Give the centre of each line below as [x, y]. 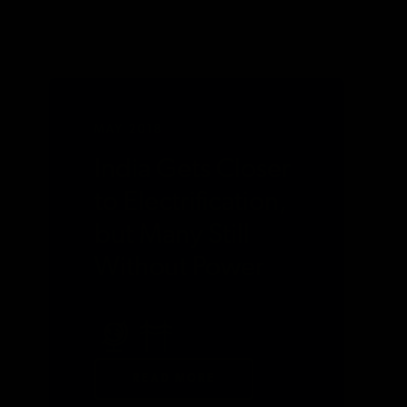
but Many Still [173, 235]
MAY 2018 [129, 129]
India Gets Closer [193, 170]
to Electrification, [191, 203]
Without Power [180, 268]
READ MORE [174, 379]
